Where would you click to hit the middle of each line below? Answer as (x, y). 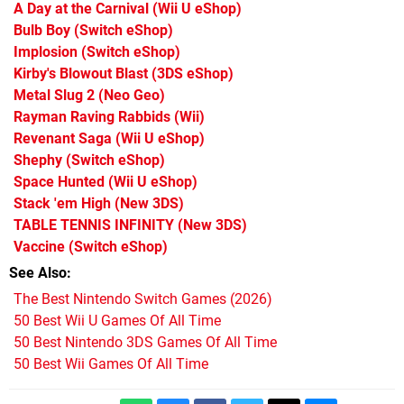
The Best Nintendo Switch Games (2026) (143, 299)
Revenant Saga (63, 139)
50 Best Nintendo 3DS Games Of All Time (145, 343)
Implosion (46, 52)
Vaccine (39, 247)
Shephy (38, 161)
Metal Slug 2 (54, 96)
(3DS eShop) (191, 74)
